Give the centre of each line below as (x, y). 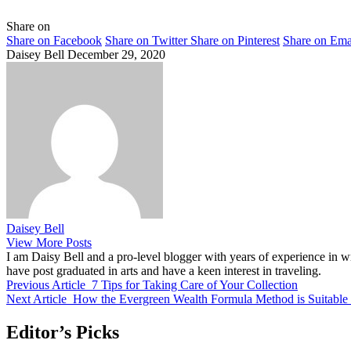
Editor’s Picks (63, 332)
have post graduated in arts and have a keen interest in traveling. (164, 270)
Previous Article (46, 284)
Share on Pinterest (235, 40)
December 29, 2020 (116, 54)
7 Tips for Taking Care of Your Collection (195, 284)
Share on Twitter (146, 40)
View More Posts (49, 242)
